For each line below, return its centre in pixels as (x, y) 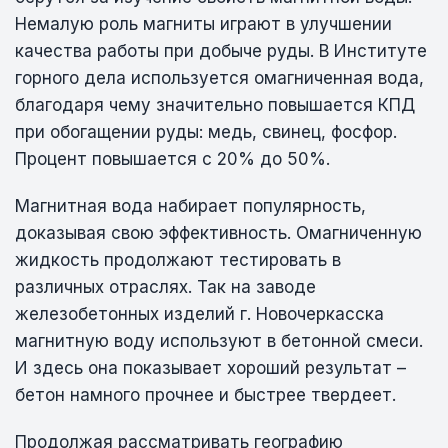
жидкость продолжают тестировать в (178, 259)
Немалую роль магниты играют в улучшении (204, 23)
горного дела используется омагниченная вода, (220, 77)
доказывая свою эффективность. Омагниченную (219, 232)
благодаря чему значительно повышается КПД (215, 104)
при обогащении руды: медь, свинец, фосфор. (206, 131)
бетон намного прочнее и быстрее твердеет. (206, 394)
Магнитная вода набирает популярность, (191, 205)
